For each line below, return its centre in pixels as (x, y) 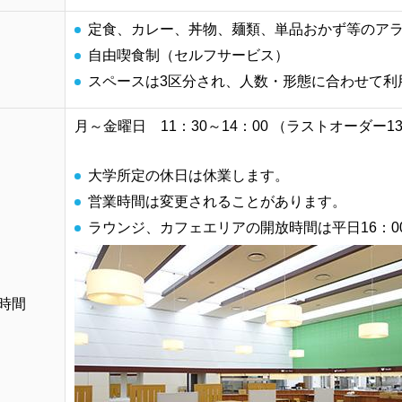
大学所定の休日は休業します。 (188, 176)
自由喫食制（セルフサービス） (188, 56)
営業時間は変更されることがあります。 (217, 202)
